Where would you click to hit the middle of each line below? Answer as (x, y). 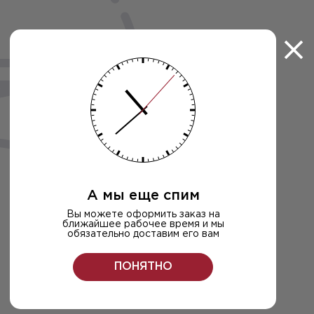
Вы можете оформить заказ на (143, 214)
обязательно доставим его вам (143, 234)
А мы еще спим (143, 195)
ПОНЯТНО (143, 266)
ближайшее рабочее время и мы (143, 224)
